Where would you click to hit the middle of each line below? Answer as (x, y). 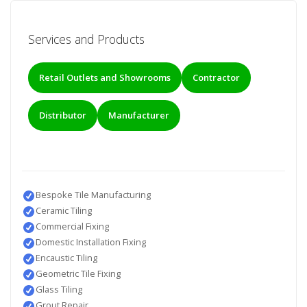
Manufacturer (138, 115)
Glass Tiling (59, 290)
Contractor (216, 77)
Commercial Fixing (72, 226)
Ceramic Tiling (63, 211)
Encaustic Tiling (66, 258)
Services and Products (86, 39)
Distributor (62, 115)
